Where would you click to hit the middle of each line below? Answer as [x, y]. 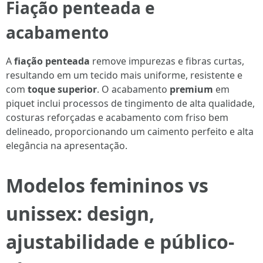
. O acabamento [133, 89]
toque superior [62, 89]
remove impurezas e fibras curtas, [167, 61]
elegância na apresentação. [67, 146]
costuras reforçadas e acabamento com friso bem [117, 117]
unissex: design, [80, 213]
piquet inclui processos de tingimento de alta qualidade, [130, 103]
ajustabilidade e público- [120, 242]
